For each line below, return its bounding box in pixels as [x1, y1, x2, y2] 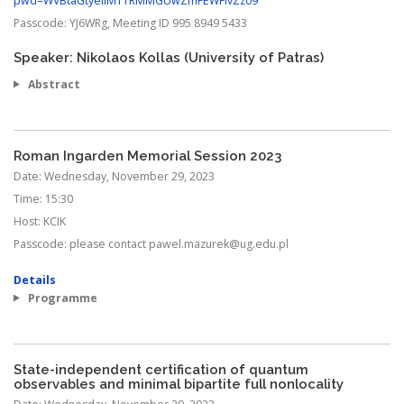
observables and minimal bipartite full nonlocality [14, 375, 344, 391]
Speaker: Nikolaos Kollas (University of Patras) [14, 49, 324, 65]
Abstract [24, 76, 80, 92]
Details [14, 271, 56, 288]
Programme [24, 289, 97, 306]
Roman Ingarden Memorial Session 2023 [14, 147, 281, 163]
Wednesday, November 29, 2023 [44, 168, 215, 184]
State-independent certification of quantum [14, 361, 308, 377]
